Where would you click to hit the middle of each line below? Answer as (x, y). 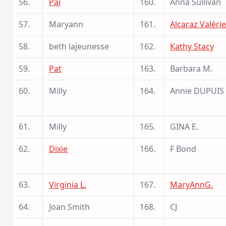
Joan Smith (69, 207)
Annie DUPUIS (197, 91)
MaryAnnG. (191, 184)
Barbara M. (191, 68)
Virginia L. (68, 184)
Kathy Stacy (192, 46)
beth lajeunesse (79, 46)
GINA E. (184, 126)
